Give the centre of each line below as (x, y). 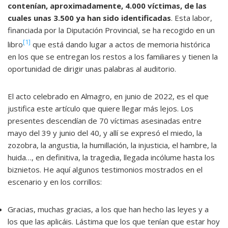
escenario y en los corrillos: (55, 182)
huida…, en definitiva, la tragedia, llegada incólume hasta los (111, 158)
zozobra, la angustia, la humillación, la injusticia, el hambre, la (112, 145)
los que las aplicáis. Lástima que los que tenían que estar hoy (114, 222)
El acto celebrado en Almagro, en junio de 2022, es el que (108, 96)
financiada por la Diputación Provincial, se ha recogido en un (111, 30)
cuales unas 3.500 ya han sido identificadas (89, 18)
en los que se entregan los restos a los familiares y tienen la (113, 57)
